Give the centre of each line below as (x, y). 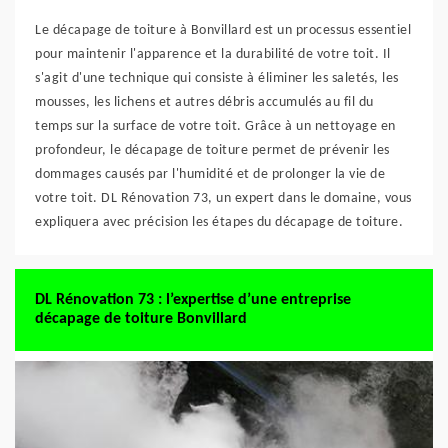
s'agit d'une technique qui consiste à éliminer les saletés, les (217, 78)
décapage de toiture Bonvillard (141, 319)
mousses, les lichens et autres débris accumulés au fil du (204, 102)
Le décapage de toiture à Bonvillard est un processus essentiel (223, 30)
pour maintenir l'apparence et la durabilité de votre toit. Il (213, 54)
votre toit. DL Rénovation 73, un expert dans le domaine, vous (223, 198)
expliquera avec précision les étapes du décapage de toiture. (219, 222)
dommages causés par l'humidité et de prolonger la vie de (210, 174)
